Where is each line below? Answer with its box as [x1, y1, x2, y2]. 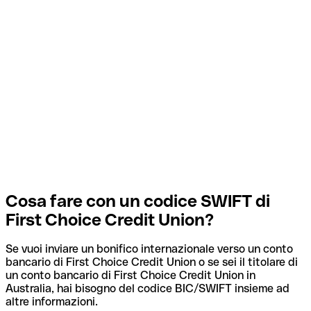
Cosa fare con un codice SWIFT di [6, 191, 270, 210]
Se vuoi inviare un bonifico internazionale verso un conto [6, 242, 293, 256]
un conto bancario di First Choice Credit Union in [6, 269, 255, 283]
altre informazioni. [6, 295, 98, 309]
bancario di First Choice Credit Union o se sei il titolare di [6, 255, 298, 269]
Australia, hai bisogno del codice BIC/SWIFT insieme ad [6, 282, 289, 296]
